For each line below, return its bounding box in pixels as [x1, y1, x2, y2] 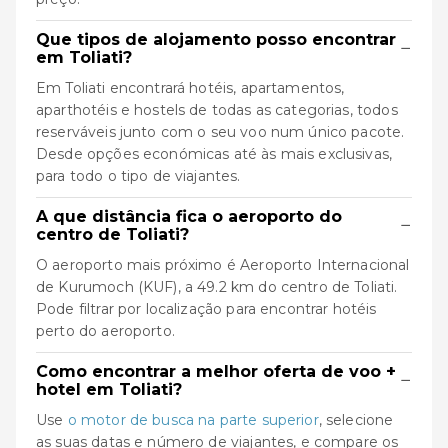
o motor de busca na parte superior [67, 410, 319, 429]
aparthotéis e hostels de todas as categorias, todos [36, 100, 398, 119]
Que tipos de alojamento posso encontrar [36, 29, 396, 49]
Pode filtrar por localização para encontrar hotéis [36, 299, 377, 318]
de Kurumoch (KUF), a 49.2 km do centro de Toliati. [36, 277, 398, 296]
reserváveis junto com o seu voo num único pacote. [36, 122, 405, 141]
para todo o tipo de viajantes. [36, 166, 241, 185]
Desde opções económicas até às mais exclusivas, [36, 144, 393, 163]
